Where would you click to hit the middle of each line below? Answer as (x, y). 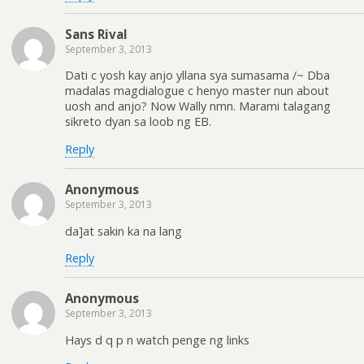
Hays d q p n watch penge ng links (157, 340)
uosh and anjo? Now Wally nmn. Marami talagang (198, 106)
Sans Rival (96, 35)
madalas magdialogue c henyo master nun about (197, 91)
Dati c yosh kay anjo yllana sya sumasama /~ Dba (197, 76)
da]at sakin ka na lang (123, 231)
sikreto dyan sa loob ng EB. (138, 122)
